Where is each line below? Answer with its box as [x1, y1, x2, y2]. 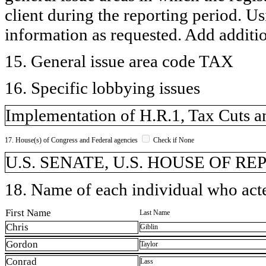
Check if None [151, 135, 194, 144]
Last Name [140, 208, 170, 217]
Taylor [140, 240, 158, 249]
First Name [5, 207, 51, 218]
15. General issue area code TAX [5, 51, 233, 71]
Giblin [140, 223, 158, 232]
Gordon [6, 239, 38, 251]
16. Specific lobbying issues [5, 78, 200, 97]
